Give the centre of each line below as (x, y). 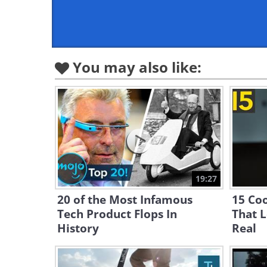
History (78, 228)
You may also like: (137, 67)
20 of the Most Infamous (125, 200)
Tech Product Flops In (117, 214)
